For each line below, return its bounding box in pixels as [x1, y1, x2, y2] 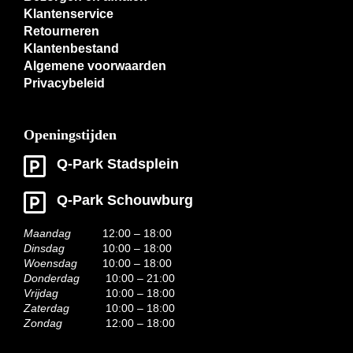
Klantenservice [24, 6, 113, 20]
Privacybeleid [24, 76, 105, 90]
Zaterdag [24, 301, 69, 314]
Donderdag [24, 271, 80, 284]
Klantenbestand [24, 41, 119, 55]
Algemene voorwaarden [24, 58, 166, 72]
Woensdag [24, 256, 77, 269]
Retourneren [24, 24, 99, 38]
